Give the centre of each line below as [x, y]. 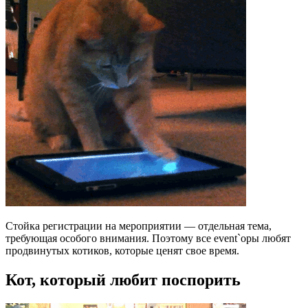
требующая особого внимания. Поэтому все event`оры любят [148, 238]
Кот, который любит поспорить [123, 279]
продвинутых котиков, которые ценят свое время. [122, 250]
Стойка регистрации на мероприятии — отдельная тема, [139, 225]
